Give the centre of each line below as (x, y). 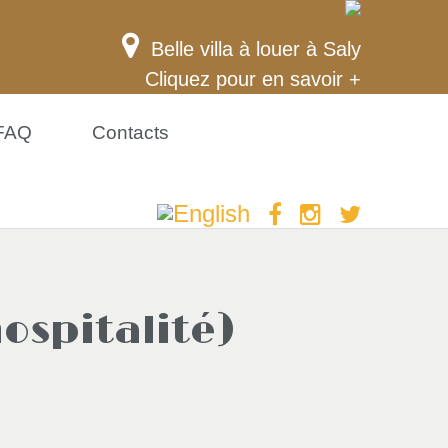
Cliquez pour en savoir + (253, 79)
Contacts (130, 132)
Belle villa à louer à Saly (256, 49)
